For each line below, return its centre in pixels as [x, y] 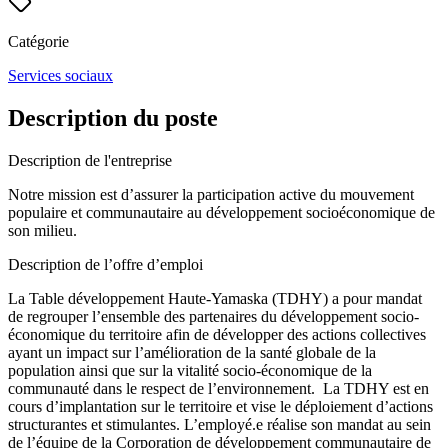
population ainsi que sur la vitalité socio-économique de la [190, 370]
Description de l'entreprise [90, 160]
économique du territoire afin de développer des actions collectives [217, 334]
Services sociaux [60, 75]
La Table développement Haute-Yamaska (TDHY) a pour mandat [215, 298]
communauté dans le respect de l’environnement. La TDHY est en [218, 388]
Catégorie [38, 41]
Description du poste [113, 117]
